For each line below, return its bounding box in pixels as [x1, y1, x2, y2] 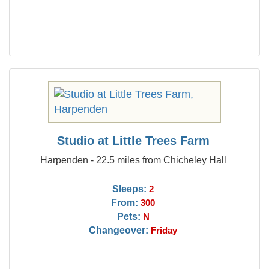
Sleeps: [112, 183, 147, 194]
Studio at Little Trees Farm [56, 134, 210, 147]
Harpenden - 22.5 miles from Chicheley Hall [40, 154, 226, 165]
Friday [151, 226, 178, 235]
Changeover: [89, 225, 149, 235]
